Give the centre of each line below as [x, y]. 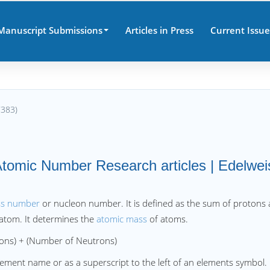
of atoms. [168, 219]
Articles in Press [159, 30]
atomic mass [122, 219]
